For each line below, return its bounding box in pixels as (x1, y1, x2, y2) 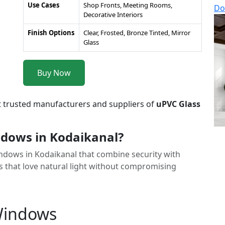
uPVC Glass (156, 98, 200, 109)
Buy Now (37, 67, 71, 78)
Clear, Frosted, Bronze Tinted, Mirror (83, 28, 190, 37)
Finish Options (28, 28, 74, 37)
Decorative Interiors (83, 10, 143, 19)
